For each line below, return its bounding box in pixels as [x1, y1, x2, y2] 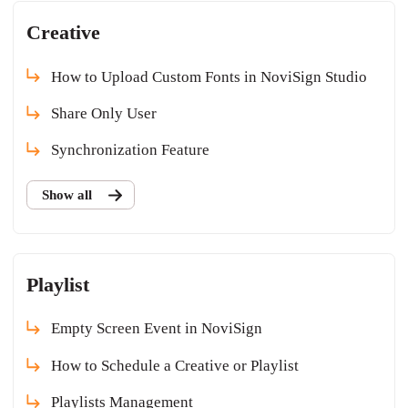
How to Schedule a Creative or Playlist [51, 356, 300, 374]
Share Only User [51, 104, 158, 122]
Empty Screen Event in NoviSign [51, 320, 263, 338]
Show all [41, 187, 92, 202]
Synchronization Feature [51, 141, 210, 159]
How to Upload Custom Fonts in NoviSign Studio [51, 67, 368, 86]
